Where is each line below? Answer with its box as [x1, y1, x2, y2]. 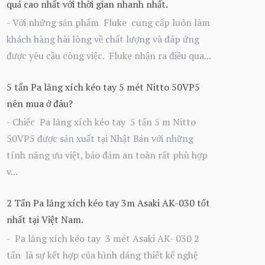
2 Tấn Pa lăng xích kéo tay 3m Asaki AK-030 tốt [7, 196, 210, 210]
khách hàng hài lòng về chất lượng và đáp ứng [7, 32, 199, 46]
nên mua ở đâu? [7, 97, 73, 111]
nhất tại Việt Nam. [7, 213, 83, 227]
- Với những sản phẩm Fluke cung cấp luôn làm [7, 15, 210, 29]
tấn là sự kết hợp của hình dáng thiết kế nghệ [7, 248, 198, 261]
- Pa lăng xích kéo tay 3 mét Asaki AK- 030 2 [7, 231, 199, 245]
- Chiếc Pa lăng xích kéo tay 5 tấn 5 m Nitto [7, 115, 196, 129]
